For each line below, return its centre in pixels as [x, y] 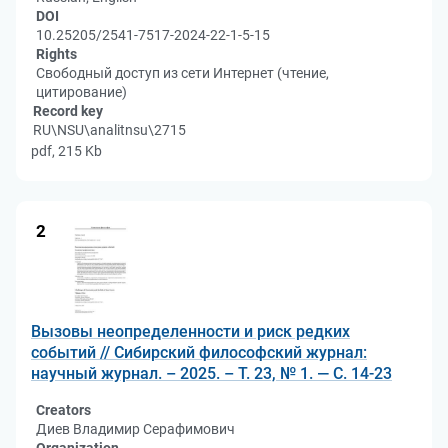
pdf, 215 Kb [66, 151]
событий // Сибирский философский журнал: [199, 352]
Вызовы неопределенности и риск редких [190, 331]
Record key [68, 111]
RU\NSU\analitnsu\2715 [109, 130]
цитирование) [81, 92]
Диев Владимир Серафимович [135, 429]
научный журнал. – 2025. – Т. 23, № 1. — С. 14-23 [211, 373]
